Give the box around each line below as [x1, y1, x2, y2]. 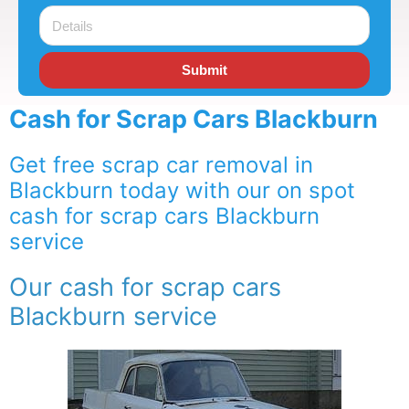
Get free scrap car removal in [9, 151, 313, 178]
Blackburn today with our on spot [9, 176, 355, 204]
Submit [182, 62, 227, 79]
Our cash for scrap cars [9, 271, 281, 302]
